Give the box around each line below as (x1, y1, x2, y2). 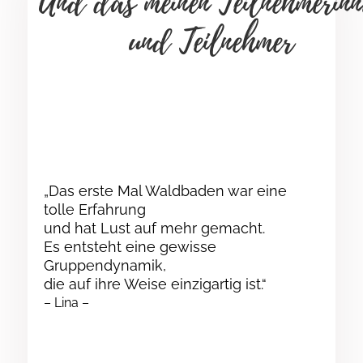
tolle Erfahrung (43, 201, 146, 219)
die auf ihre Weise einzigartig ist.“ (43, 275, 267, 293)
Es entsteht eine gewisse (43, 238, 216, 256)
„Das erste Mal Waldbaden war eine (43, 182, 287, 200)
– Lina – (43, 295, 89, 311)
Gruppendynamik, (43, 257, 166, 275)
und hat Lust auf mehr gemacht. (43, 220, 265, 237)
